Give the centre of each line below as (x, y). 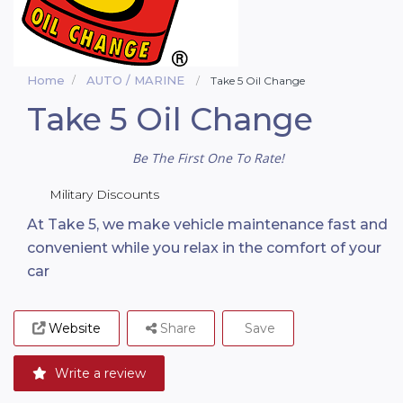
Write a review (99, 373)
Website (75, 328)
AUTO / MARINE (135, 80)
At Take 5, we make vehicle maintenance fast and (207, 224)
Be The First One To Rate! (208, 158)
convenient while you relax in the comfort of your (204, 248)
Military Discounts (104, 194)
